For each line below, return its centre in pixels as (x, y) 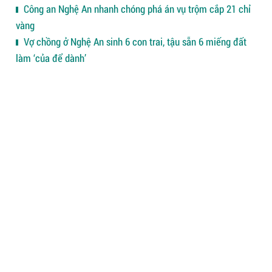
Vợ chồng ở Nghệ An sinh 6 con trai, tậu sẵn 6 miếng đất (134, 42)
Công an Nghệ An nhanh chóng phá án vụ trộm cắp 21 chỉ (136, 9)
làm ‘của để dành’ (51, 58)
